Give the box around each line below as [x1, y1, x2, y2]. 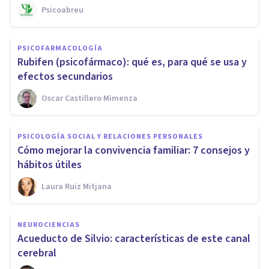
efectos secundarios [17, 69, 113, 85]
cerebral [17, 246, 56, 261]
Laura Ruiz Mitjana [41, 181, 112, 193]
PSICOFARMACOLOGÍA [17, 43, 103, 54]
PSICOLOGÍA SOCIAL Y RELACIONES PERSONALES [17, 131, 203, 142]
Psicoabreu [41, 4, 83, 17]
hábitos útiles [17, 157, 82, 173]
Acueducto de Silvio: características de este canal [17, 231, 250, 247]
